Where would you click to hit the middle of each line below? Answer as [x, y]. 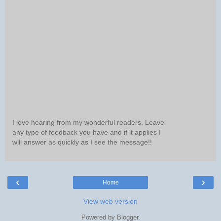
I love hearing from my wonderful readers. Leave [88, 122]
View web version [110, 202]
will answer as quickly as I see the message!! [82, 142]
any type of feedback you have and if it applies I [87, 132]
